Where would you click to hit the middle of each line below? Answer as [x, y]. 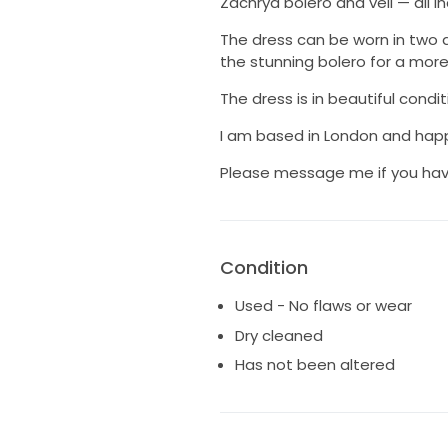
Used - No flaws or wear [323, 306]
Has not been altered [314, 365]
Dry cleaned [278, 335]
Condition [263, 268]
